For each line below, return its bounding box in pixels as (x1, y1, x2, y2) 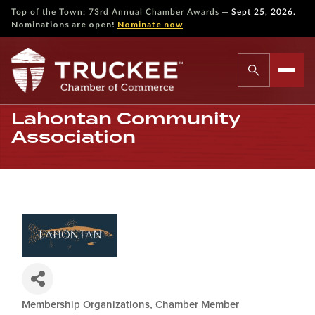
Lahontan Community (11, 108, 240, 129)
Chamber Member (155, 300, 239, 311)
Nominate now (117, 19, 183, 30)
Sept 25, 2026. (231, 8, 296, 16)
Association (11, 127, 136, 147)
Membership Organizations (22, 300, 150, 311)
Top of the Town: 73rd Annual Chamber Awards (11, 8, 219, 16)
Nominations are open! (11, 19, 117, 30)
